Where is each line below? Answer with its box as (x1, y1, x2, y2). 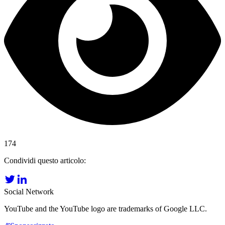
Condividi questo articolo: (4, 156, 86, 165)
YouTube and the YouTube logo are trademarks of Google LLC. (4, 204, 207, 213)
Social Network (4, 187, 54, 196)
